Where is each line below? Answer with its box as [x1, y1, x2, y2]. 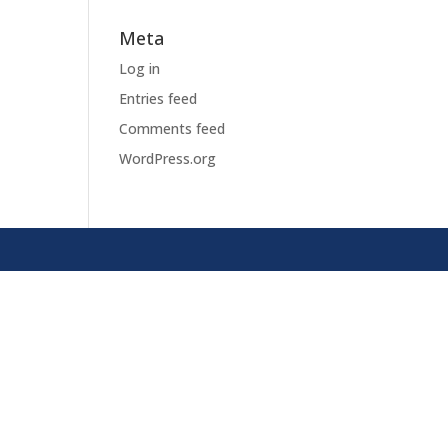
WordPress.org [119, 149, 217, 168]
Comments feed [119, 119, 226, 138]
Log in [119, 59, 161, 78]
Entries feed [119, 89, 198, 108]
